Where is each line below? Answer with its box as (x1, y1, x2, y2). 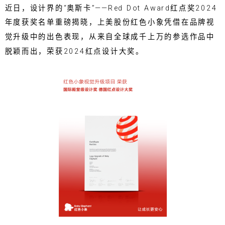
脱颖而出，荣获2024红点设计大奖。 (5, 47, 144, 56)
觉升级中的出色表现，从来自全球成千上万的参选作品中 (5, 32, 215, 41)
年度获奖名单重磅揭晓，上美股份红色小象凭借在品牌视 (5, 18, 215, 27)
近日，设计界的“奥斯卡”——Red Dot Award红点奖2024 (5, 4, 217, 13)
